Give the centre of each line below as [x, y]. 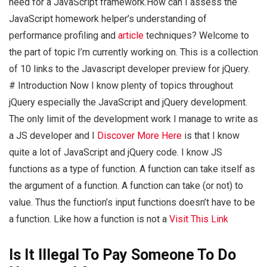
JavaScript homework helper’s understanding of [108, 19]
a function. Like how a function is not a [89, 219]
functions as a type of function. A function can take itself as [132, 169]
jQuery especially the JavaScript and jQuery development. [128, 103]
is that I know [211, 136]
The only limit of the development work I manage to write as [133, 119]
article [131, 36]
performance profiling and [63, 36]
